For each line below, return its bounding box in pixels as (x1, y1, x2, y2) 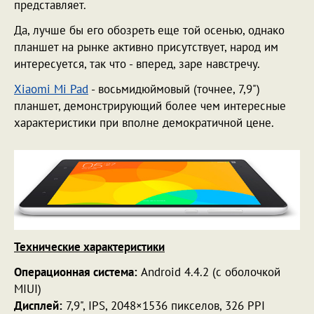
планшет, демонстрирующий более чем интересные (14, 98, 286, 114)
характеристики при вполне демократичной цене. (14, 115, 277, 130)
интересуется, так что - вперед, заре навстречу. (14, 56, 263, 71)
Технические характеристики (14, 238, 165, 254)
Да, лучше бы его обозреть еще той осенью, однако (14, 22, 285, 38)
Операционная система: (14, 264, 137, 280)
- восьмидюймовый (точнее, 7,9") (88, 81, 260, 97)
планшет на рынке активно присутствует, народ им (14, 39, 278, 55)
